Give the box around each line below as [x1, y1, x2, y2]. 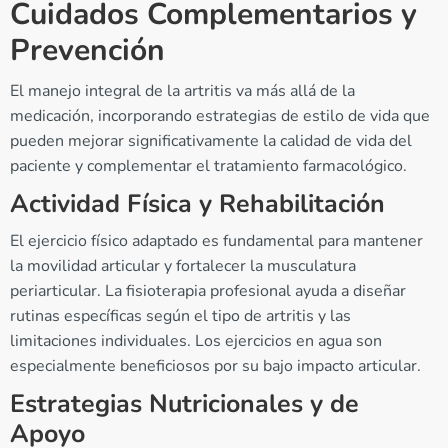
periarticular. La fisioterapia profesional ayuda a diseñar [10, 280, 406, 303]
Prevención [10, 30, 165, 72]
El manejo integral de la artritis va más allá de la [10, 80, 355, 103]
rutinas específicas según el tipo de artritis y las [10, 305, 351, 328]
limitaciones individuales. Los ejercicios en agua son [10, 330, 382, 353]
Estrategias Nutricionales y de [10, 387, 359, 422]
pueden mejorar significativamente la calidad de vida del [10, 130, 412, 153]
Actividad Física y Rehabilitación [10, 187, 385, 222]
